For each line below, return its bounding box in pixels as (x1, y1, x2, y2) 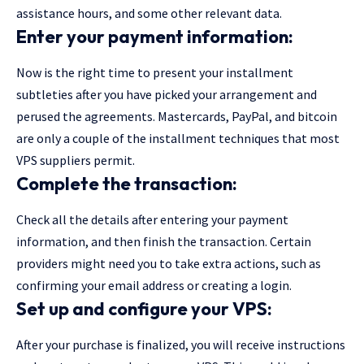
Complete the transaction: (16, 171, 240, 195)
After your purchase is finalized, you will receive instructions (16, 336, 345, 353)
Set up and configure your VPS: (16, 297, 275, 321)
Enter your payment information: (16, 24, 297, 48)
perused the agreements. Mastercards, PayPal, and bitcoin (16, 107, 337, 124)
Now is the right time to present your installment (16, 63, 293, 80)
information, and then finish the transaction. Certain (16, 233, 311, 250)
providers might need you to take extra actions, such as (16, 255, 321, 272)
